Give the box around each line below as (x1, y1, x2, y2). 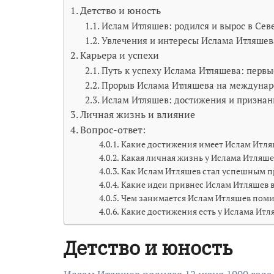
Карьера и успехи (80, 48, 160, 62)
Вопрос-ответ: (80, 122, 146, 136)
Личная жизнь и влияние (80, 107, 196, 121)
